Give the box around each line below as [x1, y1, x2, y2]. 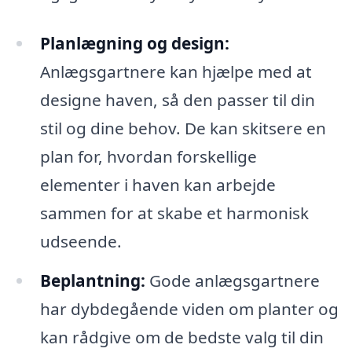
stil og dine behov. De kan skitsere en [39, 116, 326, 139]
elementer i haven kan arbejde [39, 173, 276, 196]
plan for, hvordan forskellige [39, 145, 257, 167]
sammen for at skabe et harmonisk [39, 201, 309, 224]
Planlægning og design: [39, 31, 229, 54]
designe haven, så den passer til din [39, 88, 315, 111]
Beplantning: [39, 269, 145, 291]
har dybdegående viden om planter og [39, 297, 339, 320]
